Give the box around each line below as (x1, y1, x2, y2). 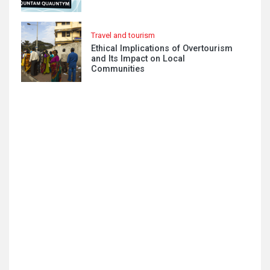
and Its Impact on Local (91, 54, 185, 64)
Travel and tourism (91, 31, 155, 40)
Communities (91, 64, 145, 74)
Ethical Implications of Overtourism (91, 43, 233, 54)
